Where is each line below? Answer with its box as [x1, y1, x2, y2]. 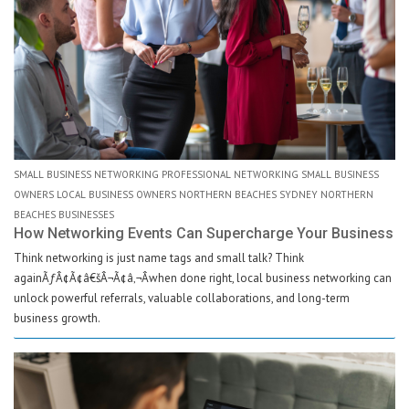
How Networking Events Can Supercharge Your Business [14, 225, 393, 242]
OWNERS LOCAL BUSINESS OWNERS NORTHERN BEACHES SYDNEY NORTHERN [14, 188, 373, 201]
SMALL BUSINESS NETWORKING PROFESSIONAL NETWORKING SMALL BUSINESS [14, 168, 379, 181]
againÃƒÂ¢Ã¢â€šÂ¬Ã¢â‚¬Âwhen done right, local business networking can [14, 270, 392, 286]
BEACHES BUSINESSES [14, 208, 114, 221]
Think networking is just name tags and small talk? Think [14, 250, 304, 266]
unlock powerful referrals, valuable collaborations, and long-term [14, 290, 350, 306]
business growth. [14, 310, 100, 326]
